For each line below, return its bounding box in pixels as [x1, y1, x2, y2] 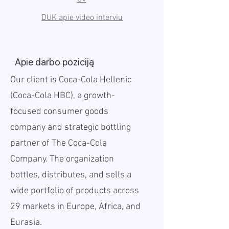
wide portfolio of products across [10, 186, 139, 196]
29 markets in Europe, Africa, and [10, 201, 141, 212]
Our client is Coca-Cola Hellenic [10, 75, 131, 85]
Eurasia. [10, 217, 42, 228]
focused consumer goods [10, 106, 108, 117]
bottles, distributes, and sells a [10, 170, 131, 180]
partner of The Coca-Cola [10, 138, 107, 149]
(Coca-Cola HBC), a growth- [10, 90, 115, 101]
